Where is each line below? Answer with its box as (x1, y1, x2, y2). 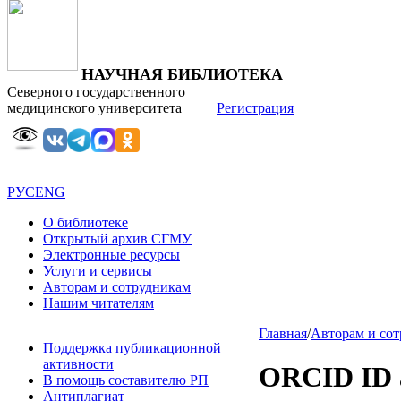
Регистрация (217, 100, 294, 115)
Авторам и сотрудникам (43, 279, 191, 294)
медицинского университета (7, 100, 214, 115)
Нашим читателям (43, 295, 154, 311)
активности (43, 356, 114, 371)
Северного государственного (7, 84, 189, 99)
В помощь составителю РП (43, 372, 209, 388)
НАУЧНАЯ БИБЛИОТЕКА (81, 65, 283, 83)
